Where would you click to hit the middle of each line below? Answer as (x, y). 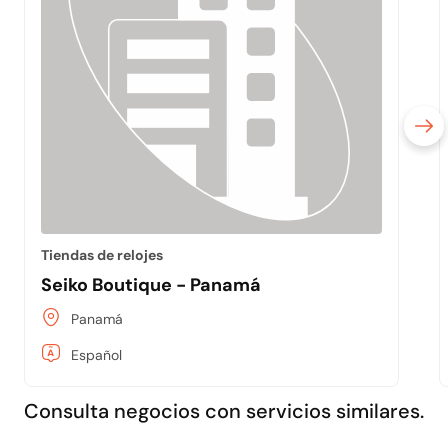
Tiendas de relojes (102, 254)
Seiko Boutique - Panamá (151, 284)
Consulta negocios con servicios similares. (224, 411)
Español (97, 354)
